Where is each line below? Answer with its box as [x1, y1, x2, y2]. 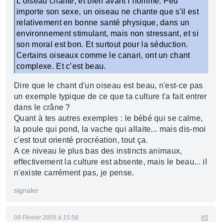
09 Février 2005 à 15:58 [14, 214, 78, 221]
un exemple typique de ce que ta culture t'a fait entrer [14, 92, 207, 101]
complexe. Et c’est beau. [16, 62, 106, 70]
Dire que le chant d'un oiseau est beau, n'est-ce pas [14, 81, 203, 90]
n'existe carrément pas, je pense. [14, 168, 134, 177]
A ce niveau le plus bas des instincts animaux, [14, 147, 182, 155]
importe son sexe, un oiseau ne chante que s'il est [16, 7, 199, 16]
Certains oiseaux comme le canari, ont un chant [16, 51, 190, 59]
